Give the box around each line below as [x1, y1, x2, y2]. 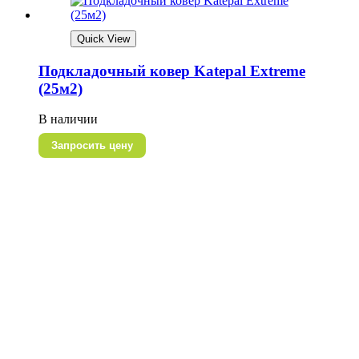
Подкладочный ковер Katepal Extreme [38, 62, 305, 79]
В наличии [38, 112, 98, 127]
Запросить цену [51, 139, 133, 152]
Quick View [77, 32, 130, 45]
